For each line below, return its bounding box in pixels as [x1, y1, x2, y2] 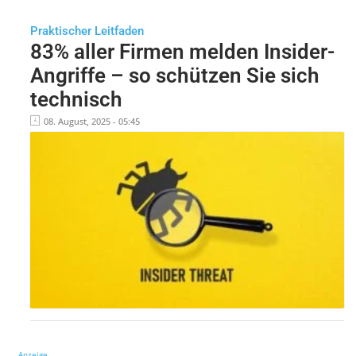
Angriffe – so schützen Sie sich [29, 63, 319, 87]
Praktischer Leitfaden [29, 23, 144, 38]
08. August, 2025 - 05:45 [43, 114, 140, 127]
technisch [29, 87, 122, 111]
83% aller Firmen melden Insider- [29, 39, 335, 64]
